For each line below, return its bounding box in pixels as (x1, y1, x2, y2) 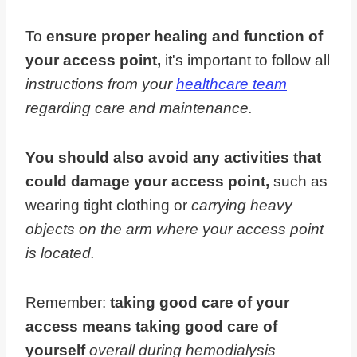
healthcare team (176, 76, 287, 93)
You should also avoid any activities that (25, 149, 321, 167)
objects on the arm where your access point (25, 221, 324, 238)
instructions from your (25, 76, 176, 93)
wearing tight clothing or (25, 197, 187, 214)
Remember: (25, 294, 110, 312)
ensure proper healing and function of (46, 28, 323, 45)
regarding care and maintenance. (25, 100, 253, 117)
